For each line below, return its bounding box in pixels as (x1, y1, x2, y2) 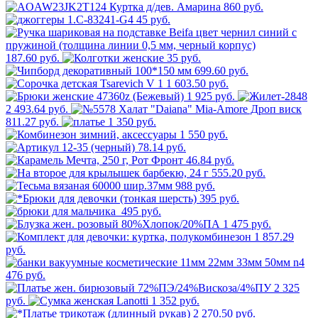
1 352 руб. (151, 295, 199, 307)
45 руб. (136, 13, 170, 26)
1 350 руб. (108, 116, 156, 128)
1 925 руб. (187, 90, 235, 103)
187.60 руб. (6, 52, 60, 65)
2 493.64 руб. (6, 103, 68, 116)
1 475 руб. (223, 218, 271, 231)
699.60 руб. (194, 65, 248, 77)
